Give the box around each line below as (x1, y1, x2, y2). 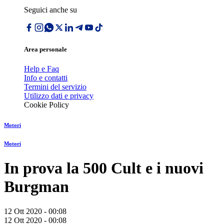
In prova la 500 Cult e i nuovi (4, 159, 203, 177)
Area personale (24, 45, 67, 53)
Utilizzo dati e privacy (24, 91, 93, 100)
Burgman (4, 177, 69, 196)
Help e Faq (24, 64, 59, 73)
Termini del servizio (24, 82, 86, 91)
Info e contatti (24, 73, 67, 82)
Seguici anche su (24, 5, 77, 14)
